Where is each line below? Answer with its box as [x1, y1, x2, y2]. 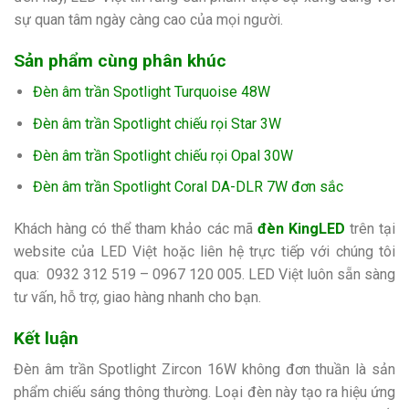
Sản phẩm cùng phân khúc [14, 49, 226, 71]
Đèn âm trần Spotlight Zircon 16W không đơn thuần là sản [14, 361, 395, 379]
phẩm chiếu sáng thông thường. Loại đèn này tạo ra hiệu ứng [14, 383, 395, 402]
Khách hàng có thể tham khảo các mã [14, 220, 257, 238]
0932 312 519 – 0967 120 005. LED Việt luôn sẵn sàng [43, 266, 395, 284]
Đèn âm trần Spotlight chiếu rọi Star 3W [32, 115, 281, 133]
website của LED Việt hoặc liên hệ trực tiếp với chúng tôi [14, 243, 395, 261]
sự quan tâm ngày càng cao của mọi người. [14, 11, 287, 29]
